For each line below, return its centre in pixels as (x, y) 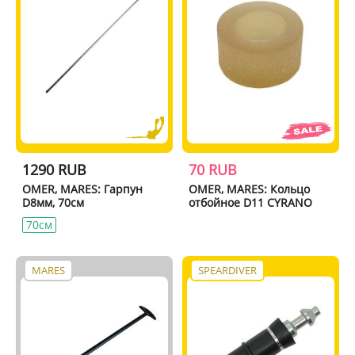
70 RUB (213, 169)
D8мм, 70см (53, 202)
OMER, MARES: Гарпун (82, 189)
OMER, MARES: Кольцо (250, 189)
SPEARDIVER (228, 270)
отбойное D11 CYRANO (251, 202)
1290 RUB (54, 169)
